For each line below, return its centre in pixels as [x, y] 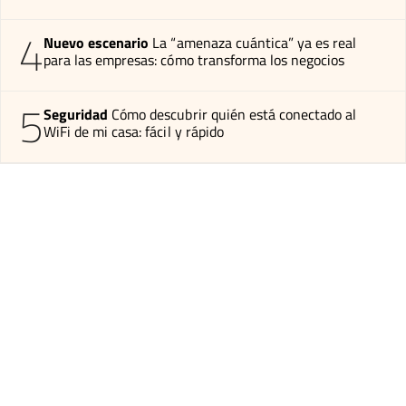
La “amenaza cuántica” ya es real [255, 42]
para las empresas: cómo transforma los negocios [194, 59]
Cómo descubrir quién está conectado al [234, 114]
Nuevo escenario [97, 42]
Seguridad [76, 114]
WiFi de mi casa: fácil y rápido [134, 131]
